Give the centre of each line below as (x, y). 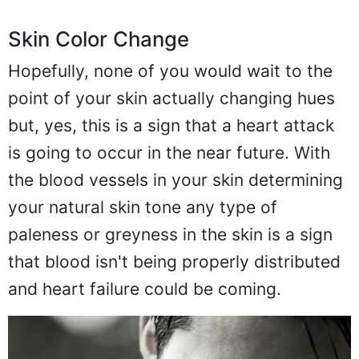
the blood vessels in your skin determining (175, 180)
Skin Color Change (99, 39)
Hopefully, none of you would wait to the (170, 71)
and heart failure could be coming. (145, 289)
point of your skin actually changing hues (171, 99)
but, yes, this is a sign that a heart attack (171, 126)
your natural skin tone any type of (143, 208)
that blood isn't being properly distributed (174, 262)
